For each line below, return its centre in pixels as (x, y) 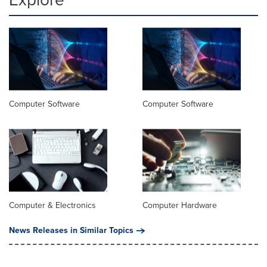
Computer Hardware (180, 206)
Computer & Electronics (52, 206)
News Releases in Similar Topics (71, 231)
